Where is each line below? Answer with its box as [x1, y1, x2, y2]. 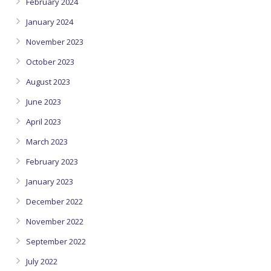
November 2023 [26, 36, 83, 47]
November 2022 [26, 216, 83, 227]
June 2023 [26, 96, 61, 107]
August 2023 [26, 76, 70, 87]
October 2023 [26, 56, 74, 67]
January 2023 [26, 176, 73, 187]
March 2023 [26, 136, 68, 147]
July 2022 [26, 256, 57, 267]
